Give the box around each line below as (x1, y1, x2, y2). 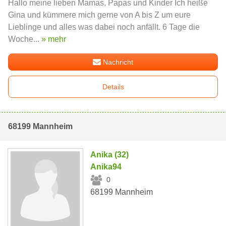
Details (102, 82, 124, 91)
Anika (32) (90, 150, 129, 159)
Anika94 (90, 162, 122, 171)
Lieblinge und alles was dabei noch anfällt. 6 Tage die (8, 22, 200, 31)
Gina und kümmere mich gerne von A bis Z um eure (8, 10, 191, 19)
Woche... (8, 34, 41, 43)
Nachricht (103, 58, 134, 66)
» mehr (41, 34, 66, 43)
